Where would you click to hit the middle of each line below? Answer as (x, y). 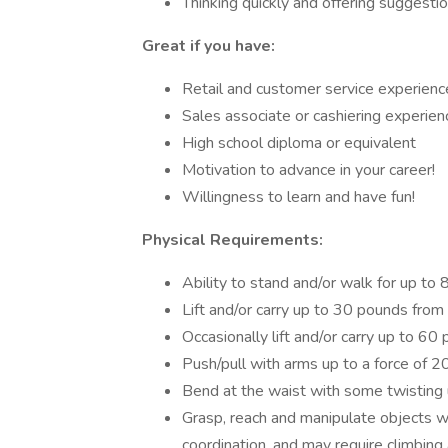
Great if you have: (208, 46)
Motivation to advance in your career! (308, 170)
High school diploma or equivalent (299, 143)
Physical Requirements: (232, 240)
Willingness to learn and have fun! (298, 197)
